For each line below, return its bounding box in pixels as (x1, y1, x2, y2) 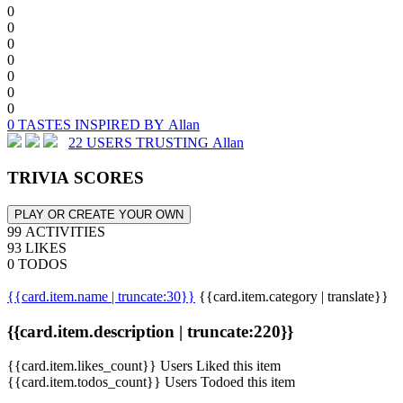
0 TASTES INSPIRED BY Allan (7, 117, 200, 133)
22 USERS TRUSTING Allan (68, 135, 244, 151)
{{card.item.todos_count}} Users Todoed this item (7, 374, 295, 390)
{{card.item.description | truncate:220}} (7, 321, 293, 341)
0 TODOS (7, 255, 67, 272)
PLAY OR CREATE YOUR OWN (14, 207, 184, 221)
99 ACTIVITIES (7, 223, 105, 239)
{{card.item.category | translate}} (199, 288, 389, 304)
